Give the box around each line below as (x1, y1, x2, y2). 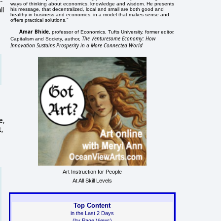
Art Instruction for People (62, 168, 122, 175)
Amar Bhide (19, 28, 49, 35)
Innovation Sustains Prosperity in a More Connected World (10, 41, 143, 49)
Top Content (74, 202, 111, 210)
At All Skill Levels (72, 177, 112, 184)
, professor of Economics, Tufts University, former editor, (49, 29, 175, 35)
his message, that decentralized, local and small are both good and (10, 6, 164, 12)
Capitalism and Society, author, (10, 36, 82, 41)
